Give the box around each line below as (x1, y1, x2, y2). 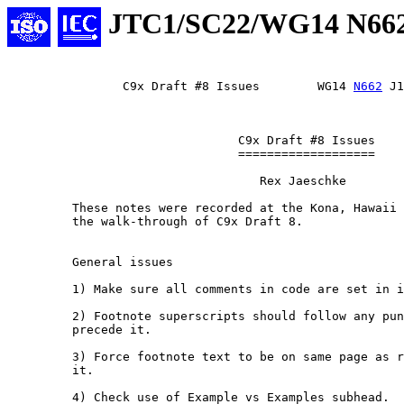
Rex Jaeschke (7, 174, 72, 188)
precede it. (7, 323, 151, 337)
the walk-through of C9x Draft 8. (7, 215, 303, 229)
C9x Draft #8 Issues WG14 (7, 79, 353, 94)
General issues (7, 255, 173, 270)
